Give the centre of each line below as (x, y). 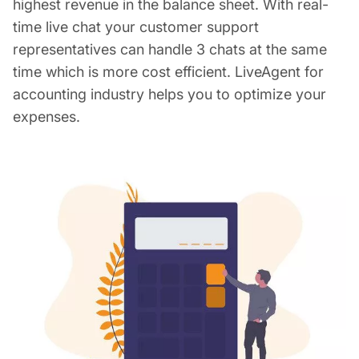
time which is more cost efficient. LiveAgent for (168, 71)
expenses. (46, 116)
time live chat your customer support (136, 26)
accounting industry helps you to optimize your (169, 94)
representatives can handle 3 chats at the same (170, 49)
